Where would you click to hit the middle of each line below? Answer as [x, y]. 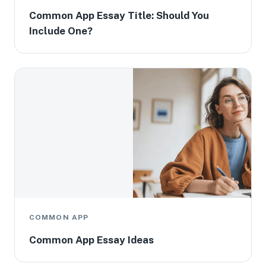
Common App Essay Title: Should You [119, 15]
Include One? [61, 31]
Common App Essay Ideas [91, 240]
